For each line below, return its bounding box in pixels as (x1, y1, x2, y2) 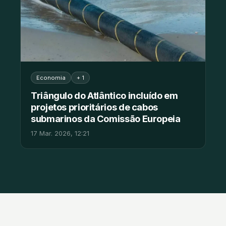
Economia (36, 74, 66, 82)
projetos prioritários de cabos (31, 101, 158, 113)
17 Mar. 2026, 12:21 (31, 130, 89, 138)
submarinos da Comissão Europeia (31, 113, 181, 125)
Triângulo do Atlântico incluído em (31, 90, 178, 101)
